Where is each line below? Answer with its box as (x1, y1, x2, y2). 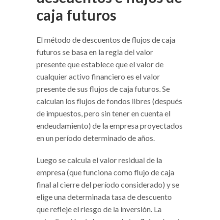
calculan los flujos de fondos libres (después (36, 96, 182, 106)
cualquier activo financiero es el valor (36, 71, 160, 81)
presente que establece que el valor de (36, 59, 164, 69)
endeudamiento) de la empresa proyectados (36, 120, 183, 130)
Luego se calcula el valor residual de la (36, 155, 162, 165)
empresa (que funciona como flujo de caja (36, 167, 174, 177)
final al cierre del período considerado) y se (36, 179, 179, 189)
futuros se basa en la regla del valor (36, 47, 153, 56)
